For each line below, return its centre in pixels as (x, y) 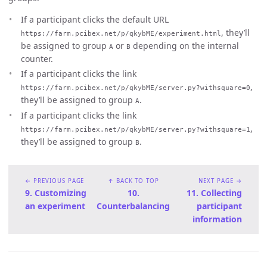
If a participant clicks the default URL (95, 19)
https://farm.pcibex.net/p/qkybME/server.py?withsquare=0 (136, 88)
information (217, 219)
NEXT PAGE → (220, 181)
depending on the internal (185, 45)
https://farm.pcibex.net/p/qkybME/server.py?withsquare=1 (136, 129)
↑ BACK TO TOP (133, 181)
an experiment (55, 206)
